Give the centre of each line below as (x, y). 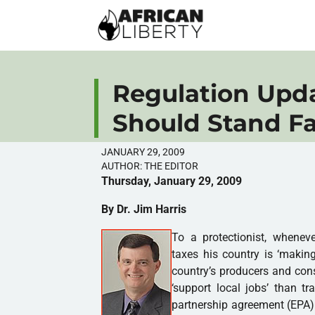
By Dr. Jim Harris (144, 209)
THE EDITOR (171, 166)
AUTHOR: (122, 166)
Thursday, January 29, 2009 (173, 181)
